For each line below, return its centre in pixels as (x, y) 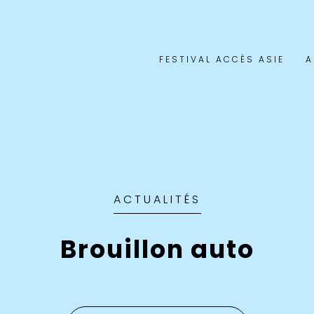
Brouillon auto (157, 249)
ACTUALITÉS (157, 199)
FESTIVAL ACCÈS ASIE (222, 59)
